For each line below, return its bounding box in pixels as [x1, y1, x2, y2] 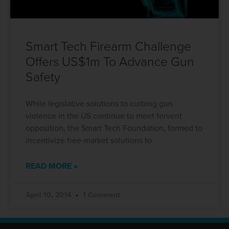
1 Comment [81, 191, 120, 199]
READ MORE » [26, 161, 78, 171]
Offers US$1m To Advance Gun [26, 54, 194, 70]
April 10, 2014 [26, 191, 73, 199]
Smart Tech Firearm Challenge [26, 39, 191, 54]
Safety [26, 70, 60, 85]
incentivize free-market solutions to [26, 135, 152, 146]
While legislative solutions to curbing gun [26, 99, 173, 109]
